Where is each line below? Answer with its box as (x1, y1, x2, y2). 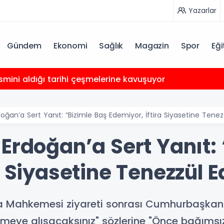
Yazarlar (188, 5, 216, 15)
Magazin (135, 40, 169, 51)
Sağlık (99, 40, 123, 51)
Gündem (6, 40, 41, 51)
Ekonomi (53, 40, 87, 51)
